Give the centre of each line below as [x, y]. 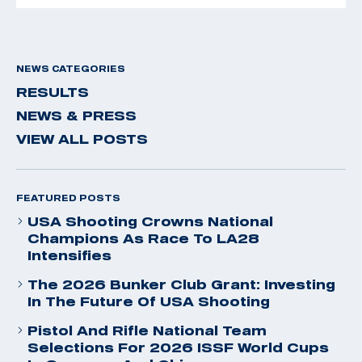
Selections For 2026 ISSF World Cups [178, 347]
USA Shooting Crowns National [150, 221]
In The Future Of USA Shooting [149, 301]
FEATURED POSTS [68, 198]
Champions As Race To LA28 [143, 238]
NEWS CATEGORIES [71, 68]
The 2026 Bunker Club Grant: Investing [181, 284]
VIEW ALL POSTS [82, 139]
